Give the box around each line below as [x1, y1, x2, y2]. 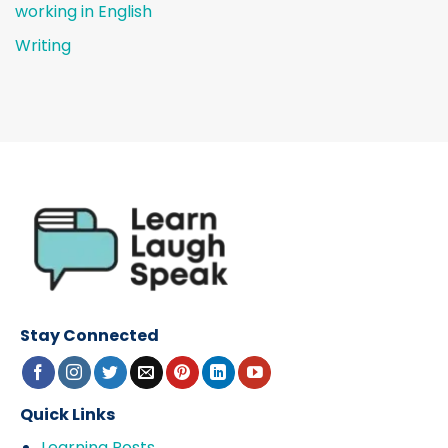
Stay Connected [20, 324, 159, 348]
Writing [15, 34, 71, 58]
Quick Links [20, 403, 115, 427]
